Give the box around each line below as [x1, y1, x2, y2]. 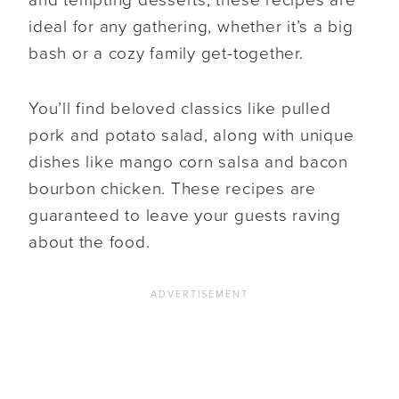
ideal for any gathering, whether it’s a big [28, 16, 354, 37]
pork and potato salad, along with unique [28, 125, 354, 145]
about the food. [28, 232, 151, 252]
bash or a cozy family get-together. [28, 43, 304, 63]
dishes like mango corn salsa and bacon [28, 151, 348, 172]
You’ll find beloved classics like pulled [28, 98, 331, 118]
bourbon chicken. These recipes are [28, 178, 316, 199]
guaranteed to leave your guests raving [28, 205, 341, 225]
